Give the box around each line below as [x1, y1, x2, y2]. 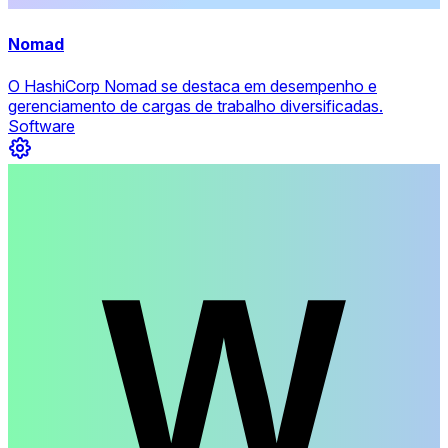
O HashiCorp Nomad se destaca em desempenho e [8, 75, 377, 96]
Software [8, 115, 75, 136]
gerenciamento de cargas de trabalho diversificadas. [8, 95, 383, 116]
